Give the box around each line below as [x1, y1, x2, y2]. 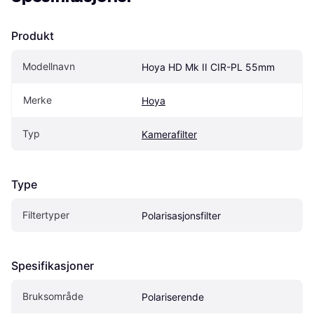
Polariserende [142, 290, 204, 303]
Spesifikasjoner [11, 258, 94, 273]
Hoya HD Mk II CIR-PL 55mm [142, 60, 275, 73]
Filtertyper [22, 208, 69, 221]
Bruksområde [22, 289, 83, 302]
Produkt [11, 28, 54, 43]
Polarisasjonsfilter [142, 209, 221, 221]
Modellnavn [22, 60, 75, 72]
